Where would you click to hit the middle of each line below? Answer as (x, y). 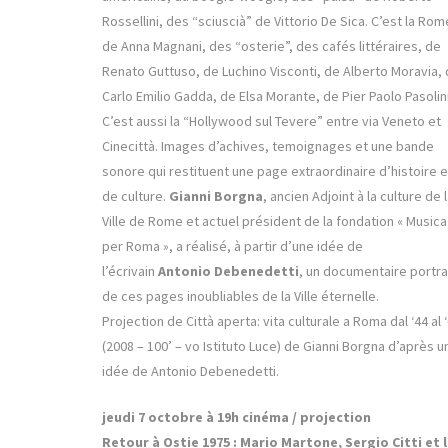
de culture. (135, 196)
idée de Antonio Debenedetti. (190, 371)
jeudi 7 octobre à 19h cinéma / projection (238, 417)
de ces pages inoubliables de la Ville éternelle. (242, 296)
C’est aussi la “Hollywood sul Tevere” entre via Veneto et (271, 121)
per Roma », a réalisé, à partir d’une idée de (232, 246)
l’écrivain (130, 271)
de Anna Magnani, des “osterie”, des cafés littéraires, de (271, 46)
